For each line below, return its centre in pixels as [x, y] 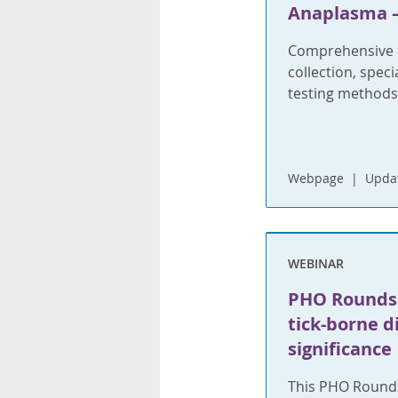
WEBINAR [315, 263]
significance [339, 348]
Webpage [315, 178]
